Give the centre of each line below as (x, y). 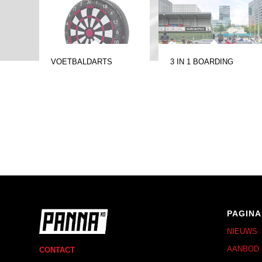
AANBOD (243, 249)
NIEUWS (242, 232)
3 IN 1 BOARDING (202, 62)
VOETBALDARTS (82, 62)
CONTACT (57, 250)
